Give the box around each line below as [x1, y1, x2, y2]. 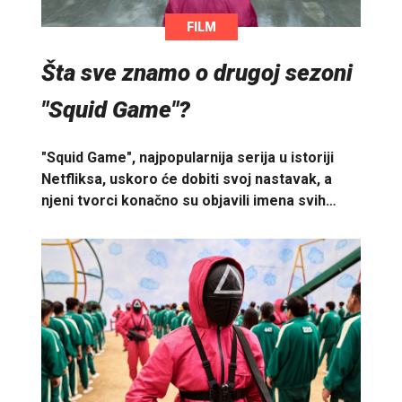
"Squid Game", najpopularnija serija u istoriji [41, 149, 334, 167]
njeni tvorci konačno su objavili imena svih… [41, 192, 336, 210]
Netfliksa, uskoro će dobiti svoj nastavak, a [41, 170, 332, 188]
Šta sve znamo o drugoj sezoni [41, 58, 353, 86]
